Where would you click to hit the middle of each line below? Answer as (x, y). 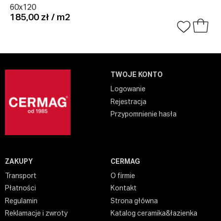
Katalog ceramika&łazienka (154, 214)
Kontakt (124, 189)
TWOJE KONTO (137, 75)
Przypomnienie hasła (144, 115)
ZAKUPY (19, 162)
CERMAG (125, 162)
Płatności (20, 189)
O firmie (123, 176)
